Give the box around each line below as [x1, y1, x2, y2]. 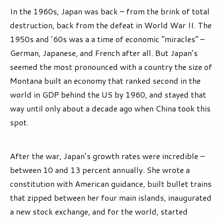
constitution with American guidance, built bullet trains [10, 178, 212, 190]
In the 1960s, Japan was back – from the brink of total [10, 5, 210, 17]
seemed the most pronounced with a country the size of [10, 61, 212, 73]
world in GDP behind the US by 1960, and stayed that [10, 89, 206, 101]
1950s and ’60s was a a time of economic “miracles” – [10, 33, 205, 45]
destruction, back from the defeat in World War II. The [10, 19, 212, 31]
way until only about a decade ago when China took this [10, 103, 211, 114]
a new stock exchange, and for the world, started [10, 206, 188, 218]
